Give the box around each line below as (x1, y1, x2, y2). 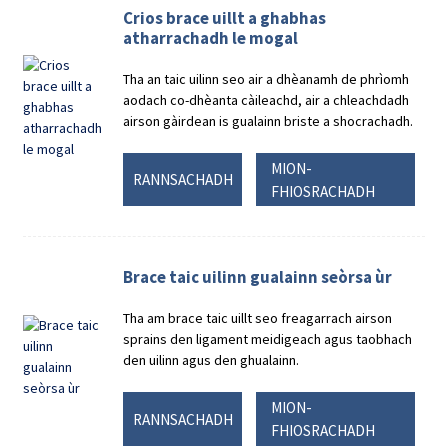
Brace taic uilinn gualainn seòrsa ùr (123, 266, 393, 289)
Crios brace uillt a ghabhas (123, 6, 327, 29)
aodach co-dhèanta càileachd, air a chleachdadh (123, 90, 410, 109)
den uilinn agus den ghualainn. (123, 351, 300, 370)
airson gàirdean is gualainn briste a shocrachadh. (123, 111, 414, 130)
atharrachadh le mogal (123, 26, 299, 49)
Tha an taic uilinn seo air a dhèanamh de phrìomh (123, 69, 410, 88)
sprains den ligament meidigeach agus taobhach (123, 330, 413, 349)
